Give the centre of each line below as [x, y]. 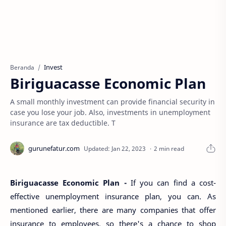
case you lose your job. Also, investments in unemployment [110, 112]
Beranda [22, 67]
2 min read [169, 148]
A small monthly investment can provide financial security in [112, 102]
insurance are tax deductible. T [63, 123]
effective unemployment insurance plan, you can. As [113, 196]
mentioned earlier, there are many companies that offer [113, 210]
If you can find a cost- [173, 183]
